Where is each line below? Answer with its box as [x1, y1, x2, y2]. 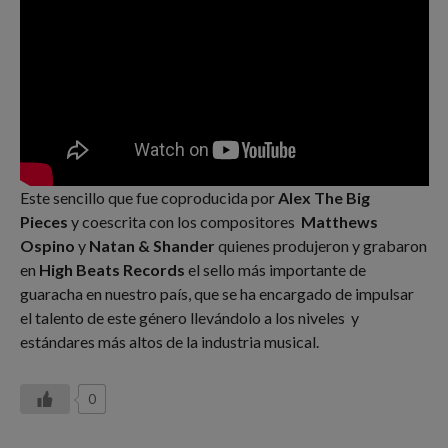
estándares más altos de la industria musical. [19, 331, 319, 351]
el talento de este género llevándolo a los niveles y [19, 307, 359, 327]
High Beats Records [38, 259, 185, 279]
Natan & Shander [88, 235, 215, 255]
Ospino [19, 235, 75, 255]
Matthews [300, 211, 378, 231]
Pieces [19, 211, 68, 231]
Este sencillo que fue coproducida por [19, 187, 278, 207]
